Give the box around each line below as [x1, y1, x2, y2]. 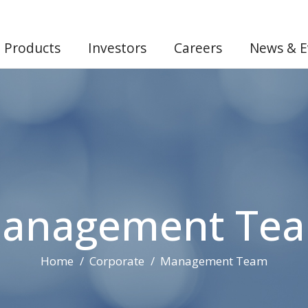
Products [3, 39, 60, 57]
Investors [87, 39, 146, 57]
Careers [173, 39, 222, 57]
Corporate [89, 253, 144, 269]
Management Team [160, 253, 267, 269]
